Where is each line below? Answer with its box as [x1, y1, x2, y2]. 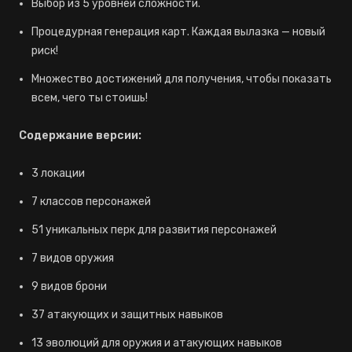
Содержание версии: [19, 129, 141, 142]
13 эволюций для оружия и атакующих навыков [31, 336, 282, 350]
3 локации [31, 167, 85, 180]
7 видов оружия [31, 251, 114, 265]
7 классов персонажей [31, 195, 151, 208]
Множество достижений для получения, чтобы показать [31, 72, 332, 86]
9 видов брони [31, 280, 107, 293]
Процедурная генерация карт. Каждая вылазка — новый [31, 25, 325, 38]
